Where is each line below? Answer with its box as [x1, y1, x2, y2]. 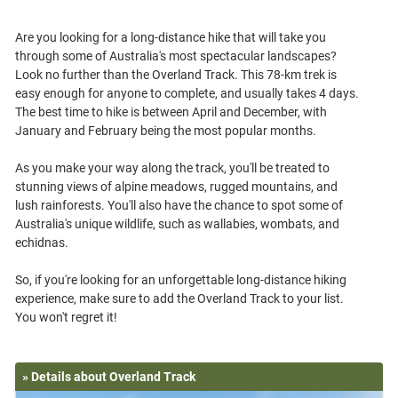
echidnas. [15, 235, 68, 250]
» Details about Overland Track [22, 370, 195, 384]
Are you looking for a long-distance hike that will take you [15, 30, 326, 44]
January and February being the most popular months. [15, 123, 316, 138]
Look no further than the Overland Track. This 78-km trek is [15, 68, 337, 82]
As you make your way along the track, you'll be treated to [15, 161, 330, 175]
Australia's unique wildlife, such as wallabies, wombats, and [15, 217, 339, 231]
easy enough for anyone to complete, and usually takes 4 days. [15, 86, 359, 100]
